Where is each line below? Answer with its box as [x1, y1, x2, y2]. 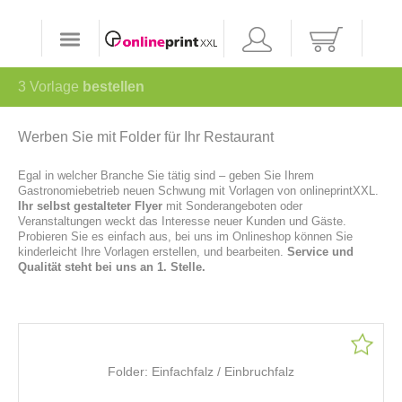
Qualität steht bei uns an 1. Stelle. [18, 259, 205, 274]
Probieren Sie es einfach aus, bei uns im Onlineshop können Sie [18, 229, 353, 243]
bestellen [83, 78, 144, 94]
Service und [287, 244, 354, 258]
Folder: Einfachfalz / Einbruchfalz [108, 363, 294, 379]
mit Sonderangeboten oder [162, 198, 302, 213]
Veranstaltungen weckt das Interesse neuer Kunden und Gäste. [18, 214, 346, 228]
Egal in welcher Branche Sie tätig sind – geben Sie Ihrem [18, 168, 314, 182]
